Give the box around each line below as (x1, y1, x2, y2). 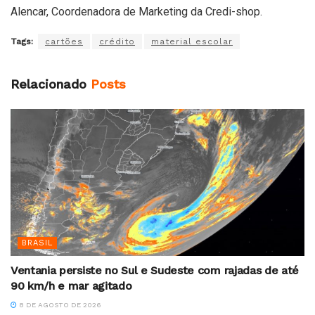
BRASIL (22, 238, 53, 248)
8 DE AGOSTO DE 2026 (17, 301, 101, 309)
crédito (99, 37, 135, 47)
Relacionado (11, 77, 86, 92)
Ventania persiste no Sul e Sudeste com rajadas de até (11, 264, 300, 278)
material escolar (151, 37, 233, 47)
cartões (45, 37, 83, 47)
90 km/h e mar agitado (11, 279, 132, 293)
